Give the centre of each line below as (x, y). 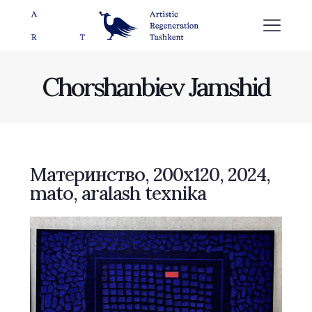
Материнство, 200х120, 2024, (150, 174)
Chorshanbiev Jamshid (156, 86)
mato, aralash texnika (118, 193)
